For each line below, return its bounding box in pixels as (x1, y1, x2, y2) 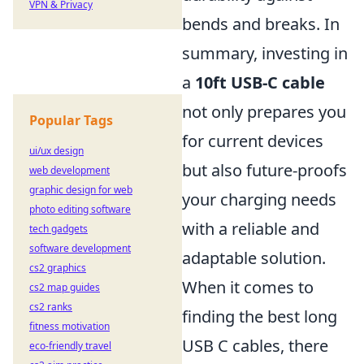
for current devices (182, 130, 323, 152)
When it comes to (182, 276, 314, 298)
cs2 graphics (29, 261, 86, 275)
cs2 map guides (29, 280, 100, 294)
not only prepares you (182, 101, 346, 123)
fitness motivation (29, 319, 110, 333)
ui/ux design (29, 144, 84, 158)
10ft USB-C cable (195, 71, 325, 93)
